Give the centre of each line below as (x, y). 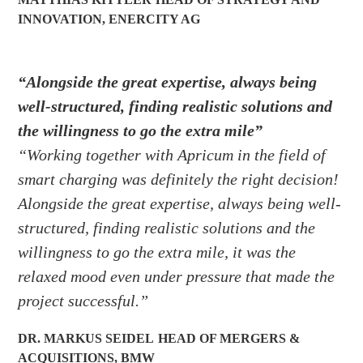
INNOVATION (60, 19)
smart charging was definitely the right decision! (179, 179)
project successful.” (83, 301)
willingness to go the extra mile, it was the (157, 252)
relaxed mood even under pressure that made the (177, 277)
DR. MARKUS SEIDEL (86, 339)
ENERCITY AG (155, 19)
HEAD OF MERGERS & (229, 339)
